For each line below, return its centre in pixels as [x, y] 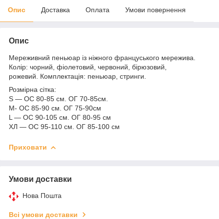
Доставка [55, 10]
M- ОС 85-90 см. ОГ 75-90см [55, 108]
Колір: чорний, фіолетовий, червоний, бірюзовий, [88, 67]
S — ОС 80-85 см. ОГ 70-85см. [59, 99]
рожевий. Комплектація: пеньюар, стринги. [78, 76]
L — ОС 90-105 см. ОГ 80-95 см [60, 117]
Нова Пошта [42, 195]
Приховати [28, 147]
